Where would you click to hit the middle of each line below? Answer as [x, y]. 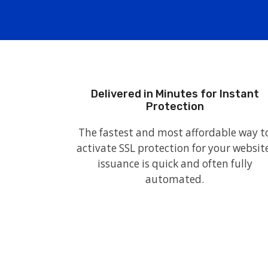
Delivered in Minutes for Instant [175, 94]
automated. [175, 179]
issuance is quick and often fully [175, 164]
